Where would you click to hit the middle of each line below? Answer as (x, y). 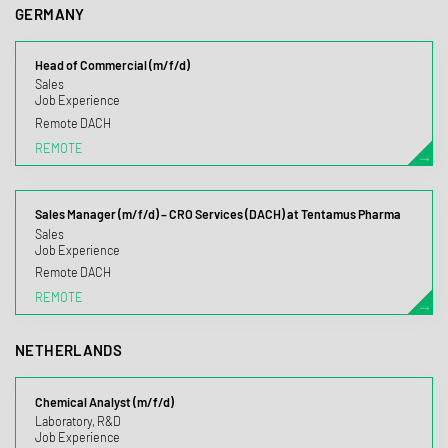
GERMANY (50, 13)
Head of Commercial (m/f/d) (112, 65)
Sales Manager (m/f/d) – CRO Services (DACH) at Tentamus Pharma (217, 214)
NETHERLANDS (69, 349)
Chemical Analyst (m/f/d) (104, 401)
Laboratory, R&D (77, 420)
